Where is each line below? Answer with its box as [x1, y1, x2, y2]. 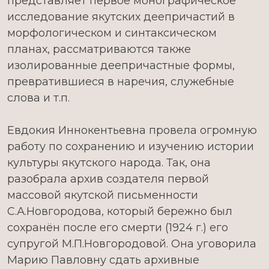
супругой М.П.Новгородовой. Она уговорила [7, 237, 256, 250]
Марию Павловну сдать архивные [7, 253, 199, 267]
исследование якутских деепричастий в [7, 10, 235, 23]
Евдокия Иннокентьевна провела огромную [7, 124, 257, 137]
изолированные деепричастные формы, [7, 59, 235, 72]
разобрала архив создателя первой [7, 172, 209, 186]
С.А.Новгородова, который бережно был [7, 205, 232, 218]
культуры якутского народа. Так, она [7, 156, 211, 169]
